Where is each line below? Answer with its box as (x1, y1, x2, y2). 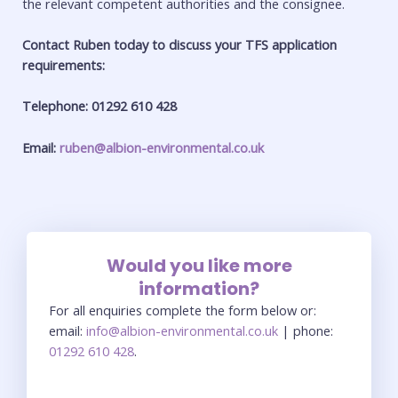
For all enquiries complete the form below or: (49, 300, 316, 319)
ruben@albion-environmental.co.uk (60, 138, 264, 156)
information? (139, 275, 259, 301)
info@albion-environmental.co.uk (86, 321, 282, 339)
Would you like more (106, 252, 292, 278)
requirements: (22, 55, 108, 74)
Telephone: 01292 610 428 (22, 97, 180, 115)
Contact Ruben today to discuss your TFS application (22, 35, 337, 53)
